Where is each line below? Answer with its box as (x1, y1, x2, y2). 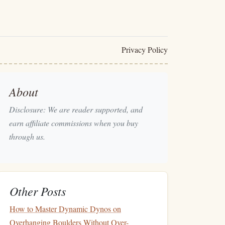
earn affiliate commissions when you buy (9, 118, 138, 128)
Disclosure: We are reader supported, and (9, 104, 143, 115)
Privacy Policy (121, 44, 168, 55)
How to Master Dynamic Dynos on (10, 203, 121, 214)
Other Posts (10, 183, 66, 199)
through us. (9, 131, 45, 142)
